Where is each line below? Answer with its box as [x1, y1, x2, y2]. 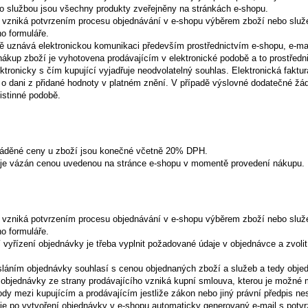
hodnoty [67, 78, 100, 88]
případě [180, 78, 210, 88]
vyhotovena [58, 53, 105, 63]
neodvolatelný [137, 65, 193, 76]
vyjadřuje [99, 65, 135, 76]
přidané [36, 78, 65, 88]
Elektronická [232, 65, 282, 76]
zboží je [24, 53, 56, 63]
